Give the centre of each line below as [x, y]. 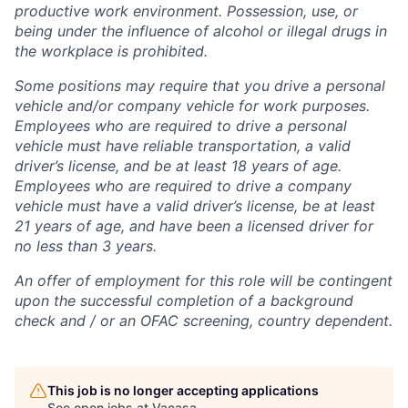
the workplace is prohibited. [111, 51]
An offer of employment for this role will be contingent [204, 280]
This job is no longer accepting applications [183, 390]
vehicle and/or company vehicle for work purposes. [192, 106]
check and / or [67, 321]
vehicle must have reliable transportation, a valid [183, 146]
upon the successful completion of [136, 301]
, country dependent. [321, 321]
